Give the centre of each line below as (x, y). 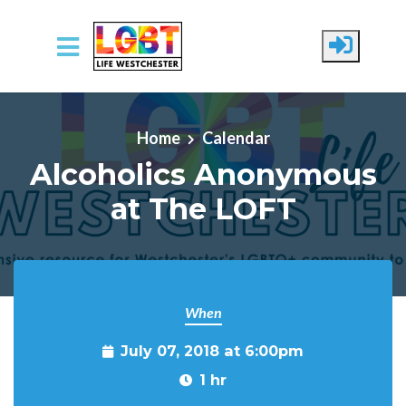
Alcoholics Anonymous (203, 174)
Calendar (236, 137)
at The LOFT (203, 208)
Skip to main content (85, 95)
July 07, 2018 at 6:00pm (212, 351)
